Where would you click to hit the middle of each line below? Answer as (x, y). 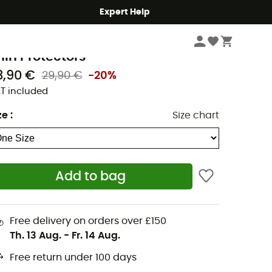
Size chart (196, 115)
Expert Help (125, 12)
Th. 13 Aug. (36, 235)
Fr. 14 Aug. (96, 235)
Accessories (56, 17)
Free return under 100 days (73, 258)
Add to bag (91, 177)
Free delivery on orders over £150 (88, 221)
